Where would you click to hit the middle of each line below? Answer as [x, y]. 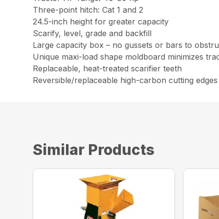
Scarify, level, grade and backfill [92, 33]
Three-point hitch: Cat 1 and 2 [88, 10]
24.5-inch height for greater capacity [101, 22]
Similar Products [94, 150]
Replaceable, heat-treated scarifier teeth [108, 69]
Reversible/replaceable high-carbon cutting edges [125, 80]
